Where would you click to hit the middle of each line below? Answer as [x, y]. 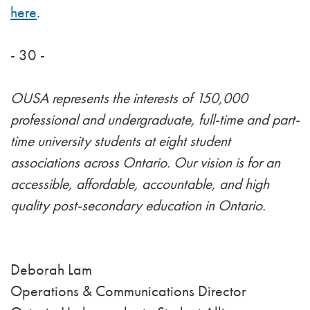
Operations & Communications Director [128, 291]
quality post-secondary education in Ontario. [138, 206]
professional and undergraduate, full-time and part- [155, 120]
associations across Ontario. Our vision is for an [145, 163]
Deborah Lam [51, 270]
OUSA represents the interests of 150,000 [129, 98]
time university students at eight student [120, 141]
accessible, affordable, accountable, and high [140, 184]
